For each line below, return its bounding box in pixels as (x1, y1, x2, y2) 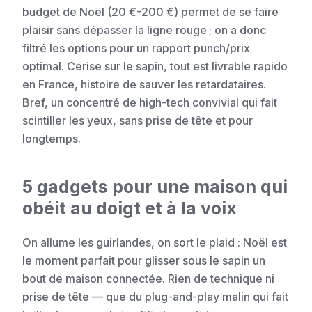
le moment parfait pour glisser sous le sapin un (22, 253, 265, 268)
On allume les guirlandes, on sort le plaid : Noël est (22, 235, 287, 250)
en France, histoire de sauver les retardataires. (22, 77, 266, 92)
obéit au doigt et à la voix (22, 198, 237, 219)
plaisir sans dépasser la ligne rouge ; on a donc (22, 23, 266, 38)
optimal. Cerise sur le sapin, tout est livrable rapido (22, 59, 288, 74)
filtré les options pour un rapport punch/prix (22, 41, 250, 56)
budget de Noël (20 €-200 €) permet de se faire (22, 5, 279, 19)
